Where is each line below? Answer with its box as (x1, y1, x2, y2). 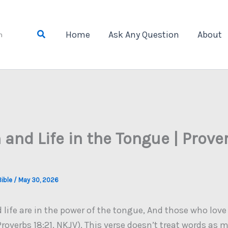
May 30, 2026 (18, 176, 59, 184)
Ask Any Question (108, 28, 180, 40)
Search (37, 27, 65, 39)
